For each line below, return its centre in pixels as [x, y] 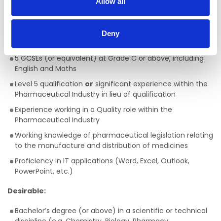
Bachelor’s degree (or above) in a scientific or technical [111, 211]
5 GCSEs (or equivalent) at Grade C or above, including [109, 58]
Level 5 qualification [50, 84]
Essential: [25, 38]
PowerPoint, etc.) [44, 171]
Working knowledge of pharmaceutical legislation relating [114, 135]
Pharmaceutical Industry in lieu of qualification [95, 94]
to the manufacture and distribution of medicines [101, 146]
